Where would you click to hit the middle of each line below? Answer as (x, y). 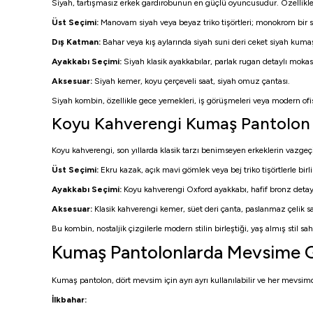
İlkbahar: (69, 300)
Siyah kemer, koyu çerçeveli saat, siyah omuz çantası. (191, 81)
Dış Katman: (76, 42)
